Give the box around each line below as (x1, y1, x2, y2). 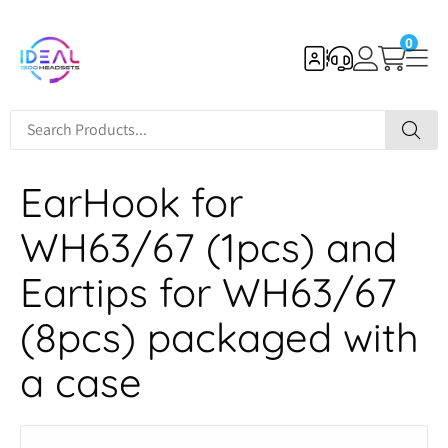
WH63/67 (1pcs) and (20, 222, 397, 272)
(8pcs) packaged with (20, 312, 419, 362)
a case (20, 357, 142, 407)
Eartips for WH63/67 (20, 267, 397, 317)
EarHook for (20, 177, 243, 227)
